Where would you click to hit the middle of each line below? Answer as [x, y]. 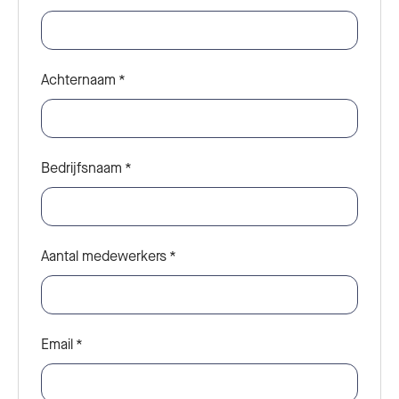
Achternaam [78, 79]
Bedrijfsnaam [81, 167]
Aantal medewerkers [104, 256]
